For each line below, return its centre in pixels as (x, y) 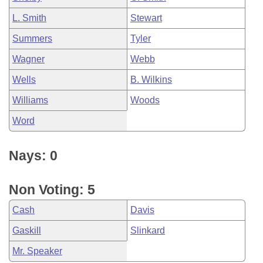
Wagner (28, 59)
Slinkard (148, 230)
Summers (32, 38)
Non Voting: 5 (52, 190)
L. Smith (29, 18)
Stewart (146, 18)
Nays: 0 (33, 156)
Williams (30, 100)
